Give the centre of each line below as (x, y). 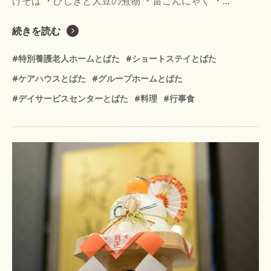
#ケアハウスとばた (49, 78)
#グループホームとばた (137, 78)
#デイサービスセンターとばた (70, 98)
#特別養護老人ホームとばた (66, 58)
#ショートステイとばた (171, 58)
